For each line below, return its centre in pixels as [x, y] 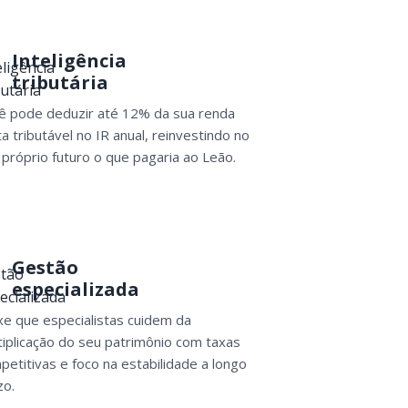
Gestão [45, 267]
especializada [75, 289]
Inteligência [69, 60]
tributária [60, 82]
